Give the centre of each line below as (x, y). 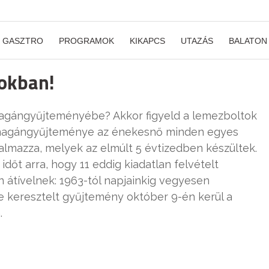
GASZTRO (23, 41)
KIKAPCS (147, 41)
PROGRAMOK (86, 41)
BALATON (248, 41)
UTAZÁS (197, 41)
